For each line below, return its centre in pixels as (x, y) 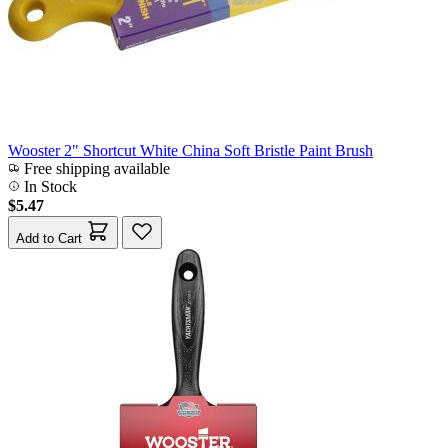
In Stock (48, 186)
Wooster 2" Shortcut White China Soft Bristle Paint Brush (190, 150)
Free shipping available (95, 168)
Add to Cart (49, 238)
